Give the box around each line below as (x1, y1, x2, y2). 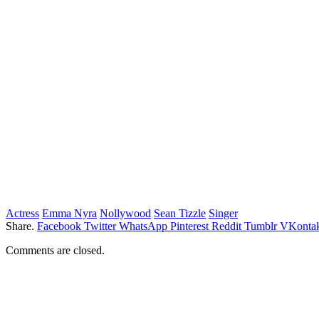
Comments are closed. (6, 244, 105, 256)
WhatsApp (119, 219, 167, 232)
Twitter (84, 219, 116, 232)
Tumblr (244, 219, 277, 232)
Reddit (211, 219, 241, 232)
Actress (6, 206, 39, 219)
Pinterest (170, 219, 209, 232)
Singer (209, 206, 238, 219)
